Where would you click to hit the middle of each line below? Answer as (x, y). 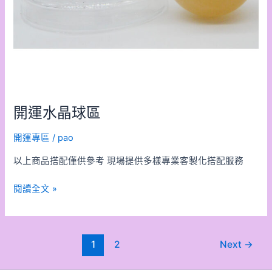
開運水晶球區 (57, 112)
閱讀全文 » (36, 189)
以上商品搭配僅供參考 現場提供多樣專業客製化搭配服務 (129, 161)
